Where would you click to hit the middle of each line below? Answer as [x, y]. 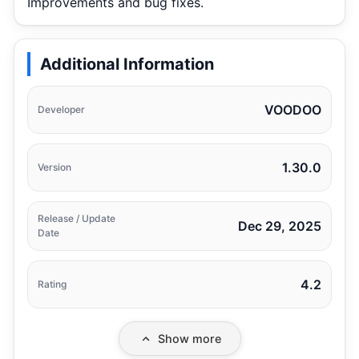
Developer [61, 109]
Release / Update [77, 218]
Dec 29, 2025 [280, 226]
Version [54, 167]
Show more [189, 339]
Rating [52, 284]
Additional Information [127, 64]
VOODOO [293, 110]
